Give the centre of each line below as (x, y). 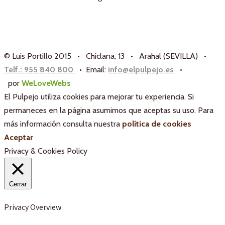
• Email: (92, 70)
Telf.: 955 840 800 (40, 70)
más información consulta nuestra (63, 124)
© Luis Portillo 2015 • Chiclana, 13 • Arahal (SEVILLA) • (107, 56)
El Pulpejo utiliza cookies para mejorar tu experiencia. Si (99, 97)
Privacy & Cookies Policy (46, 151)
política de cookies (157, 124)
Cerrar (18, 184)
